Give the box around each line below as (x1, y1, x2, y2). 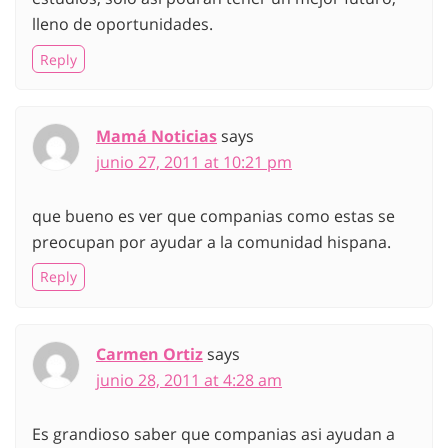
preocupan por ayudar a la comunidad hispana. (32, 231, 391, 254)
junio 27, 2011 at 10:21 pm (96, 151, 292, 174)
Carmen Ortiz (96, 342, 203, 365)
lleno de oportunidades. (32, 13, 213, 36)
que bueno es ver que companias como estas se (32, 205, 395, 228)
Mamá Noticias (96, 125, 217, 148)
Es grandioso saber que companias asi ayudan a (32, 422, 395, 445)
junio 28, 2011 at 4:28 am (96, 368, 282, 391)
